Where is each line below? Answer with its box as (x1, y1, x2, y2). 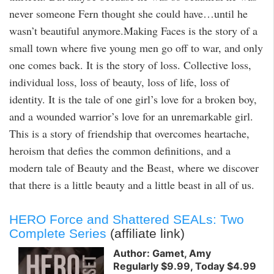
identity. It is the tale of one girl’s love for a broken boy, (9, 92, 257, 107)
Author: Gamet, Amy (113, 247, 211, 260)
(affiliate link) (106, 226, 185, 240)
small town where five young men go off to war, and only (9, 40, 263, 56)
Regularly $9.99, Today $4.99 (113, 260, 256, 273)
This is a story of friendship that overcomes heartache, (9, 126, 250, 141)
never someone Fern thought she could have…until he (9, 6, 248, 21)
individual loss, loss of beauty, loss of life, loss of (9, 75, 229, 90)
